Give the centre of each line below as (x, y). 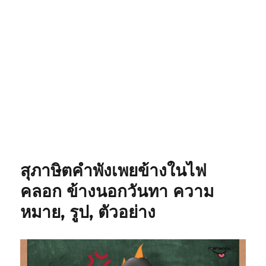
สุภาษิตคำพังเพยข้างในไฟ (114, 170)
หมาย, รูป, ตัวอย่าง (88, 212)
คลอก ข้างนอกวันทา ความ (117, 191)
